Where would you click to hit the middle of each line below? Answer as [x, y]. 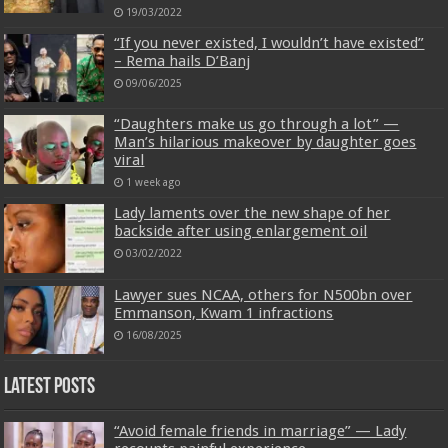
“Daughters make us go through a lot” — [257, 124]
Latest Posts [50, 387]
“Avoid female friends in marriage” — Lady [260, 430]
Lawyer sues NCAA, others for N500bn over [263, 294]
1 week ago [154, 182]
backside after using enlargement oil [241, 231]
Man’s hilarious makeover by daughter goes [265, 142]
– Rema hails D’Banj [182, 61]
